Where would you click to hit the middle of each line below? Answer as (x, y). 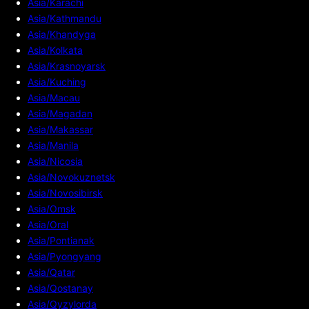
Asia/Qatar (51, 272)
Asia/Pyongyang (64, 256)
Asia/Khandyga (62, 34)
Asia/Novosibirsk (65, 192)
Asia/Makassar (60, 129)
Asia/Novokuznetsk (71, 177)
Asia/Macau (54, 97)
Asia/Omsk (52, 208)
